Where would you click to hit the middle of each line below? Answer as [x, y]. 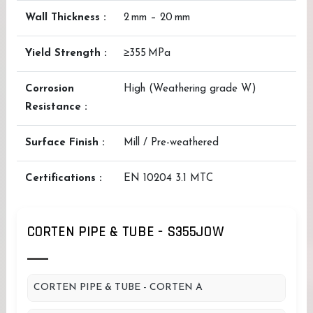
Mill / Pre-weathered [171, 143]
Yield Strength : [66, 53]
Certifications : [64, 179]
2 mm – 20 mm [157, 18]
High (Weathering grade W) [190, 89]
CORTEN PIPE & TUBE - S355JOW [126, 232]
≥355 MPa [147, 53]
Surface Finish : [65, 143]
